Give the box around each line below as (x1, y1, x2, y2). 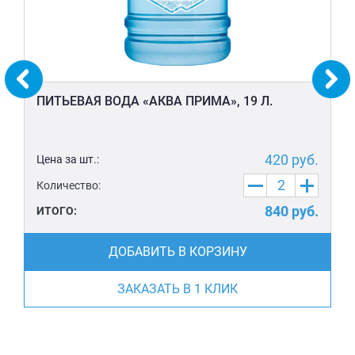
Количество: (36, 178, 101, 192)
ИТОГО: (36, 204, 77, 218)
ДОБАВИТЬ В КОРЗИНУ (108, 244, 247, 260)
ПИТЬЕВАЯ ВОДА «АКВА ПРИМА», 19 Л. (36, 94, 273, 109)
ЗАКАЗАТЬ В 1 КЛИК (117, 281, 238, 297)
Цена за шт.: (36, 153, 99, 166)
